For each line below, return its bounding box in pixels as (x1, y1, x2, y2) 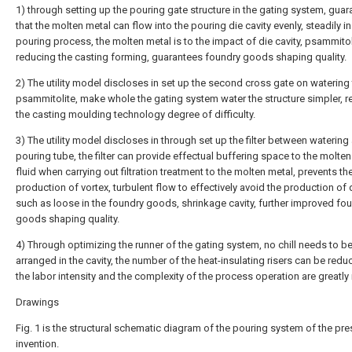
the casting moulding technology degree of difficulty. (16, 108, 255, 120)
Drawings (16, 296, 59, 308)
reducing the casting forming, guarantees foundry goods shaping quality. (16, 51, 346, 63)
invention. (16, 338, 59, 350)
